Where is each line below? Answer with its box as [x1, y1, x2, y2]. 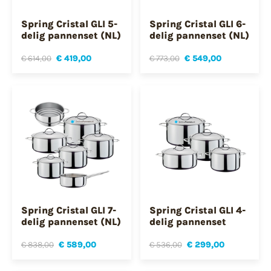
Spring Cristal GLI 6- [149, 18, 246, 30]
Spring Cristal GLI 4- [149, 204, 246, 216]
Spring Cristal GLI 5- [21, 18, 117, 30]
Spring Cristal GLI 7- [21, 204, 116, 216]
